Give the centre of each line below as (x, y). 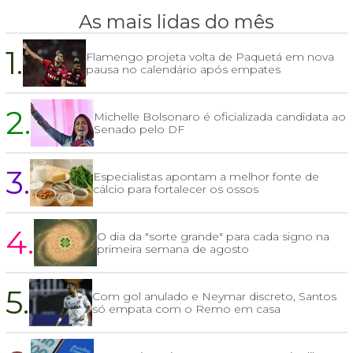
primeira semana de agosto (173, 249)
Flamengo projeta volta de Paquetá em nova (210, 57)
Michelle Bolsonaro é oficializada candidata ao (220, 117)
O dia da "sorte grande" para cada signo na (213, 237)
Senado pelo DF (139, 130)
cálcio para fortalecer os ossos (176, 190)
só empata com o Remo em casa (186, 309)
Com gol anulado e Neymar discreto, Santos (214, 297)
